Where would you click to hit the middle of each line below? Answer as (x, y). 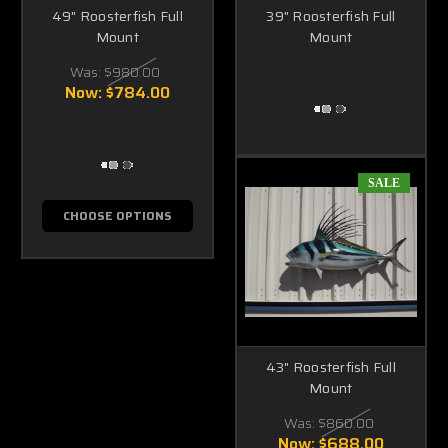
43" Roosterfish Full (330, 367)
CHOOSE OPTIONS (117, 215)
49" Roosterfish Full (117, 15)
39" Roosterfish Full (331, 15)
